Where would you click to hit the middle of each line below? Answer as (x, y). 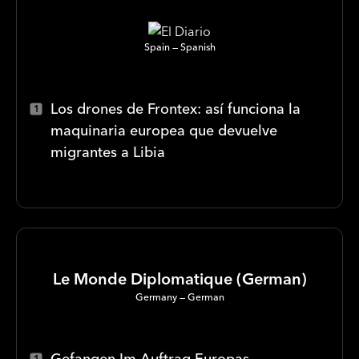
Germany (156, 297)
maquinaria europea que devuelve (164, 130)
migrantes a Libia (108, 152)
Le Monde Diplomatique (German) (179, 278)
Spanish (198, 47)
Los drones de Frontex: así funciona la (175, 109)
